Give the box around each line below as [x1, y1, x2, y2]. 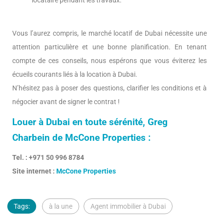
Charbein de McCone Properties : [12, 132, 151, 144]
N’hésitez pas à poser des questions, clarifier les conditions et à [12, 84, 207, 92]
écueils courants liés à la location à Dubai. [12, 70, 137, 79]
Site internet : [12, 167, 56, 175]
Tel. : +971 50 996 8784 [12, 153, 84, 162]
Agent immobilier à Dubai [90, 202, 166, 211]
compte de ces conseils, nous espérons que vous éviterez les [12, 57, 207, 65]
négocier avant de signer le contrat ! [12, 98, 120, 106]
